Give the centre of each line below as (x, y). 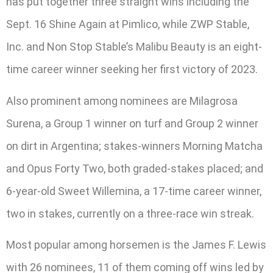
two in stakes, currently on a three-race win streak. (130, 213)
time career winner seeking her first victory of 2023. (132, 69)
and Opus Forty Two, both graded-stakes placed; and (135, 168)
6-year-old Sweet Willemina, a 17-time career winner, (134, 191)
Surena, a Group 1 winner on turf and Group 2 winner (132, 123)
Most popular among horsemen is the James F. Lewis (136, 245)
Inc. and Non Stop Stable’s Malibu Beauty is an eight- (134, 47)
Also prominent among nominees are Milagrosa (122, 101)
